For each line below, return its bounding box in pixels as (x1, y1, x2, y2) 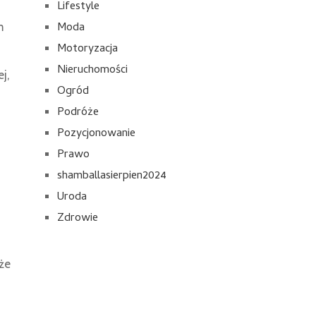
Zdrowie (57, 209, 98, 228)
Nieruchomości (57, 61, 128, 80)
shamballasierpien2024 (57, 167, 166, 186)
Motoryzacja (57, 40, 118, 59)
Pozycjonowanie (57, 125, 135, 143)
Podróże (57, 104, 99, 122)
